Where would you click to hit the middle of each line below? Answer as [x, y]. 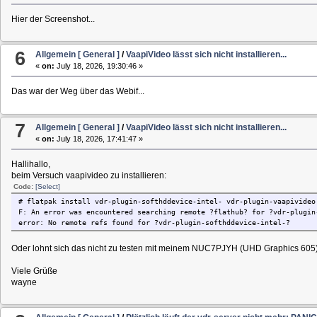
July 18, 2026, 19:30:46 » [99, 66]
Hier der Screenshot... [53, 19]
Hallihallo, [30, 164]
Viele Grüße [34, 271]
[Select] [47, 186]
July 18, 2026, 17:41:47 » [99, 138]
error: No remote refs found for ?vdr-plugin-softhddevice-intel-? [154, 222]
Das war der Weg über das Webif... [77, 92]
